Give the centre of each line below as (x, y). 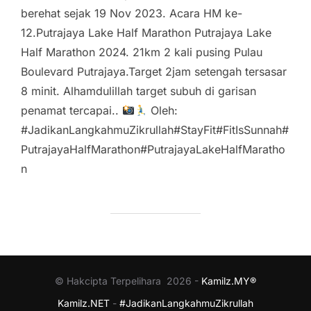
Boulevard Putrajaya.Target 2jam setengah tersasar (154, 71)
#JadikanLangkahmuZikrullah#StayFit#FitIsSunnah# (155, 129)
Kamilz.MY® (229, 281)
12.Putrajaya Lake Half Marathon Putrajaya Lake (146, 32)
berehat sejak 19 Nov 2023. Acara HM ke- (132, 13)
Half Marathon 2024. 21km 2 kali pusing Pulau (142, 52)
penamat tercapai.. (72, 110)
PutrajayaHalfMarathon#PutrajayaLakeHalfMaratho (153, 149)
